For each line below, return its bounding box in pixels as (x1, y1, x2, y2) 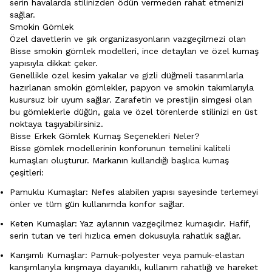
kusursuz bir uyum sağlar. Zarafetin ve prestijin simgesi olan (10, 94, 252, 104)
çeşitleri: (10, 167, 44, 177)
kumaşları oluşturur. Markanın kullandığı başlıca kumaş (10, 155, 229, 165)
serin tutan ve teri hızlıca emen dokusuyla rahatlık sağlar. (10, 230, 241, 240)
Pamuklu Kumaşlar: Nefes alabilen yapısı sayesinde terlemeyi (10, 186, 258, 197)
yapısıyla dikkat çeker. (10, 58, 101, 68)
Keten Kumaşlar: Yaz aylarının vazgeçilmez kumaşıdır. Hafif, (10, 218, 251, 228)
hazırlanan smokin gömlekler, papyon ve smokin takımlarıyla (10, 82, 254, 92)
